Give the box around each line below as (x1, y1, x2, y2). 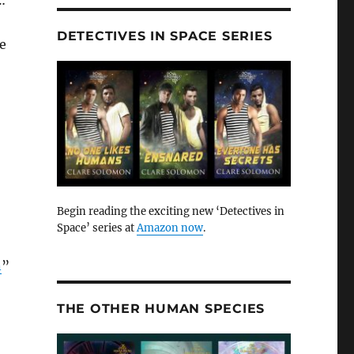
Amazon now (136, 220, 203, 235)
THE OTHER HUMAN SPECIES (56, 300, 265, 316)
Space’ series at (56, 220, 137, 235)
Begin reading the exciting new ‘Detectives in (56, 204, 284, 218)
